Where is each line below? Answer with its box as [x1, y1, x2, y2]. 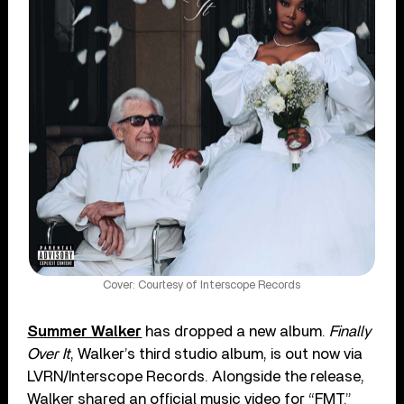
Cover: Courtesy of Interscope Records [103, 280, 301, 292]
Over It [27, 346, 71, 363]
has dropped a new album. [142, 324, 330, 340]
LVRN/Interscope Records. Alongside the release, [27, 369, 365, 385]
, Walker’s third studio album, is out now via [70, 346, 363, 363]
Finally [329, 324, 372, 340]
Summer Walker [27, 324, 142, 340]
